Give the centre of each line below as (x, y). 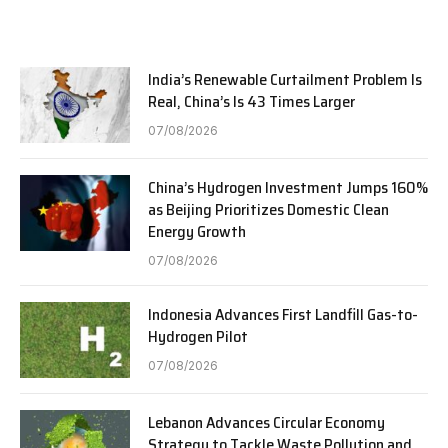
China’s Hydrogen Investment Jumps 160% (288, 187)
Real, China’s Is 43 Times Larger (251, 101)
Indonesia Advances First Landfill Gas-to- (283, 314)
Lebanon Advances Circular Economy (266, 422)
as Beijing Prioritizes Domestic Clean (268, 209)
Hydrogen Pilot (198, 336)
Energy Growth (197, 231)
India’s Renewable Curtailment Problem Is (285, 79)
